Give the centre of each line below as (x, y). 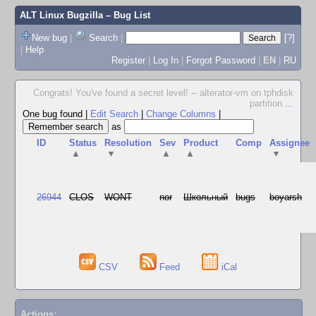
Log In (165, 60)
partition (267, 103)
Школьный (206, 197)
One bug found (54, 114)
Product (201, 143)
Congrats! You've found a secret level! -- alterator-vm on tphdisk (163, 93)
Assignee (290, 143)
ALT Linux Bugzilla (61, 15)
